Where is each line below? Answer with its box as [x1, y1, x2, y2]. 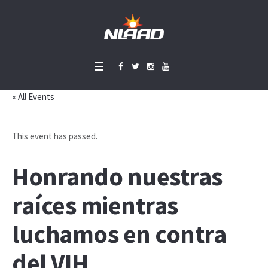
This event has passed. [12, 130, 98, 142]
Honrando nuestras [12, 161, 223, 192]
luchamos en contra [12, 218, 226, 249]
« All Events [12, 91, 54, 102]
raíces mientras [12, 190, 178, 221]
